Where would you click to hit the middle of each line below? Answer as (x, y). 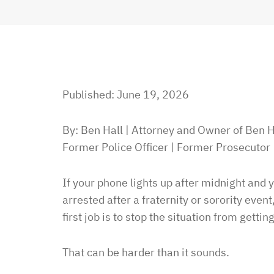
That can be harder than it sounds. (146, 252)
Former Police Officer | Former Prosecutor (166, 147)
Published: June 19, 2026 (126, 94)
